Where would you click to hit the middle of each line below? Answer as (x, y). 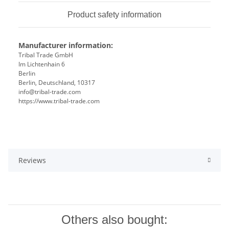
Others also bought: (114, 220)
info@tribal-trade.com (50, 92)
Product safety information (114, 15)
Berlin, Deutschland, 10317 (57, 83)
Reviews (32, 161)
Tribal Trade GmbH (46, 55)
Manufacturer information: (66, 45)
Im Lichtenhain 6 (42, 64)
